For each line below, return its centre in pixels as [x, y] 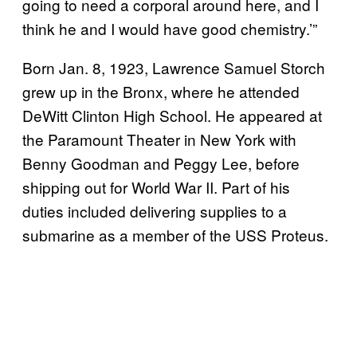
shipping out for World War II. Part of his [156, 186]
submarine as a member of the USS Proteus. [177, 234]
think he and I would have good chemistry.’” [172, 28]
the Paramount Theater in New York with [159, 139]
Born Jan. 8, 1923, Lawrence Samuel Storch [174, 67]
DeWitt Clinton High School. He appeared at [172, 115]
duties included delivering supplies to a [155, 210]
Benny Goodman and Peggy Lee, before [161, 163]
